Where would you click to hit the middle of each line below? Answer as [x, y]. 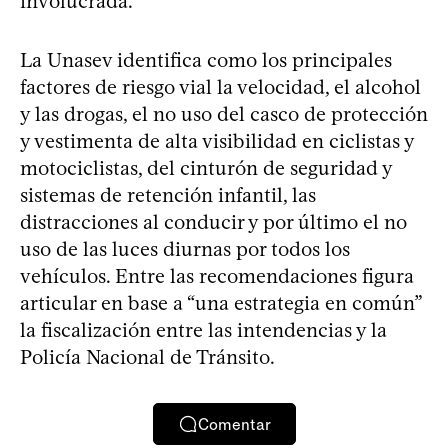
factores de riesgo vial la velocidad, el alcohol [220, 87]
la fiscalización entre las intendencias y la [203, 330]
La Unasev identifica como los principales [206, 60]
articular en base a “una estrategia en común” [220, 303]
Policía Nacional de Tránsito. [147, 357]
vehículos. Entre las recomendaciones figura [217, 276]
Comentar [234, 424]
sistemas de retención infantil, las [168, 195]
